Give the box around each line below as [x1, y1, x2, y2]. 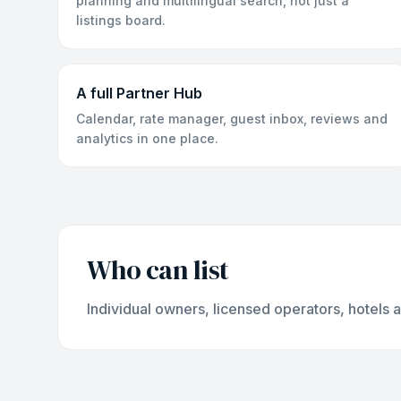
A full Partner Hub [76, 84, 202, 102]
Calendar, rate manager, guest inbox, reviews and [76, 111, 388, 126]
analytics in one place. [76, 131, 218, 146]
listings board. [76, 13, 166, 28]
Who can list [87, 252, 228, 288]
